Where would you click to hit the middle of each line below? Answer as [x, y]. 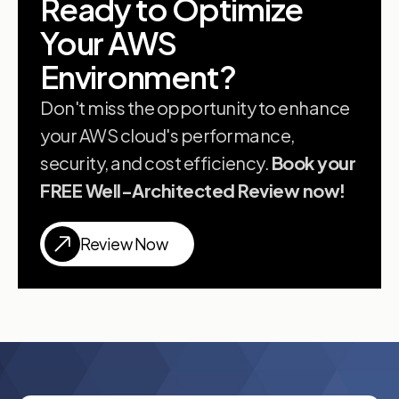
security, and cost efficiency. [156, 163]
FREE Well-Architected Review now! [193, 191]
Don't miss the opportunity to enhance [195, 108]
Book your [313, 163]
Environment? [138, 77]
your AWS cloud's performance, [167, 135]
